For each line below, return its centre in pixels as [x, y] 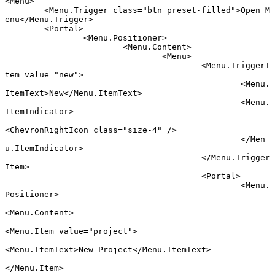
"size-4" [142, 130]
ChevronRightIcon [49, 130]
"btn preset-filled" [189, 10]
